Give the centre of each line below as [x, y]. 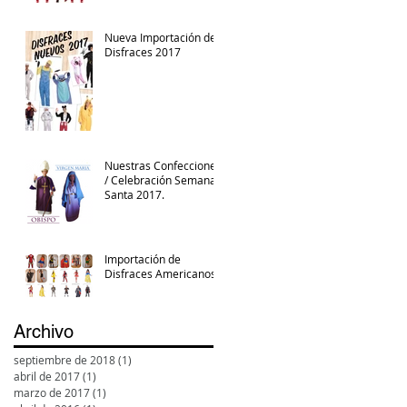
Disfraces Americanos [160, 273]
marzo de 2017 [52, 392]
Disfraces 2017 [143, 51]
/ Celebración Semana [160, 179]
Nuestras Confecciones [163, 165]
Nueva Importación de [160, 37]
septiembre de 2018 [65, 359]
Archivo [44, 331]
